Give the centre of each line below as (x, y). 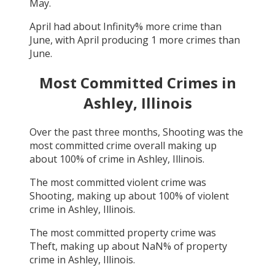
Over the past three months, (96, 132)
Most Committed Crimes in (137, 83)
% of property (195, 246)
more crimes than (198, 40)
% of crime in (107, 159)
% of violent (202, 196)
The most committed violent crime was (118, 183)
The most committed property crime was (123, 233)
